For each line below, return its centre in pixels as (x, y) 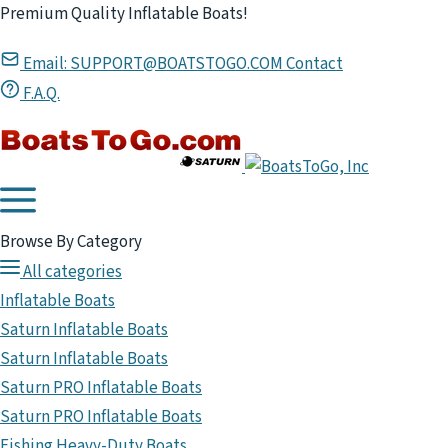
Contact (314, 64)
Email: (46, 64)
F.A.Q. (40, 94)
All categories (72, 272)
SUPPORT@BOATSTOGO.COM (176, 64)
